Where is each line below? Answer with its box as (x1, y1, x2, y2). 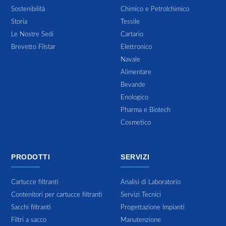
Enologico (121, 94, 148, 101)
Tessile (121, 18, 140, 25)
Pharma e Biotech (121, 106, 171, 114)
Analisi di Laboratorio (121, 179, 181, 186)
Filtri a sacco (11, 216, 47, 223)
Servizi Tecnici (121, 191, 161, 198)
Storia (11, 18, 28, 25)
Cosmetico (121, 119, 151, 126)
